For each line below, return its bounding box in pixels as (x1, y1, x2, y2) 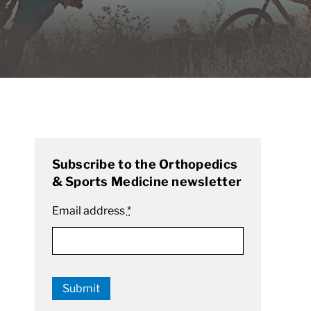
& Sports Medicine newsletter (51, 174, 242, 189)
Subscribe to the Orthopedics (51, 157, 238, 171)
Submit (62, 282, 100, 296)
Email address (51, 204, 127, 217)
